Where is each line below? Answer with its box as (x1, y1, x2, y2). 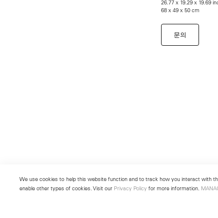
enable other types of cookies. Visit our (19, 184, 114, 192)
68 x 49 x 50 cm (161, 6, 200, 14)
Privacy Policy (114, 184, 147, 192)
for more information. (147, 184, 201, 192)
